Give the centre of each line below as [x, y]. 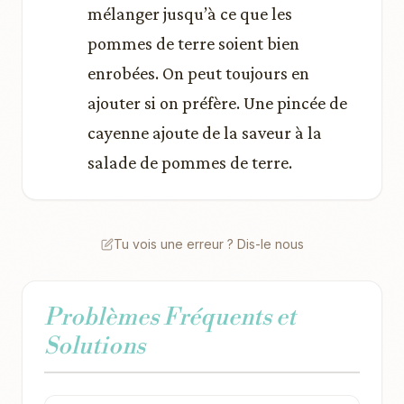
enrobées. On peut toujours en [198, 73]
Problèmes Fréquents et [170, 317]
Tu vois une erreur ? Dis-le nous [208, 244]
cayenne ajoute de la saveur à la [205, 133]
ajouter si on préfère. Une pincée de [217, 103]
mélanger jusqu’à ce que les [190, 14]
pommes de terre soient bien [193, 43]
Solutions [95, 346]
